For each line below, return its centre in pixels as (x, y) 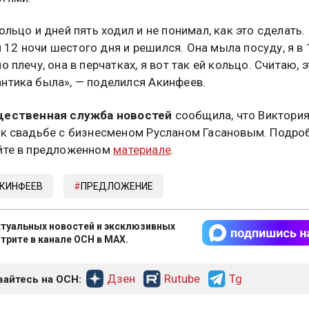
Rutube (182, 278)
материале (142, 149)
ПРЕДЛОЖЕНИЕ (117, 186)
